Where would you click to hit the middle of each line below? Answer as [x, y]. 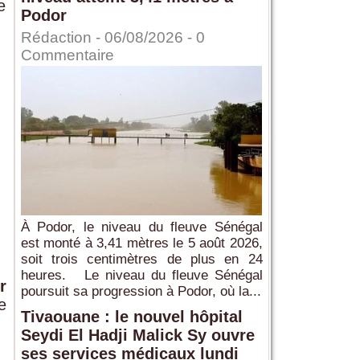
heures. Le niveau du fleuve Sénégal [141, 276]
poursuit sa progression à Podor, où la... [141, 292]
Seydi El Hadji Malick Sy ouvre [137, 335]
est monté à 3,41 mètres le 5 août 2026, [141, 243]
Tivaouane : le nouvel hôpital [131, 317]
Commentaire [67, 55]
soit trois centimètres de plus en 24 [141, 260]
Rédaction [56, 38]
